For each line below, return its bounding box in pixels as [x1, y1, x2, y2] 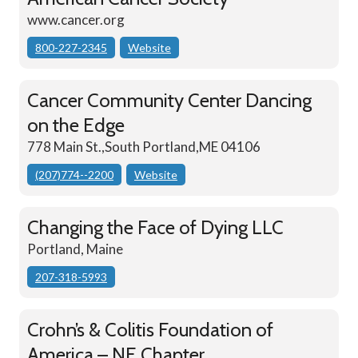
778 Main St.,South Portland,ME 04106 [27, 138, 261, 156]
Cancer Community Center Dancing [27, 89, 312, 113]
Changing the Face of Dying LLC [27, 216, 284, 240]
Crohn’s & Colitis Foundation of [27, 318, 273, 342]
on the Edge [27, 113, 125, 137]
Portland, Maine [27, 241, 123, 258]
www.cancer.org [27, 11, 125, 29]
